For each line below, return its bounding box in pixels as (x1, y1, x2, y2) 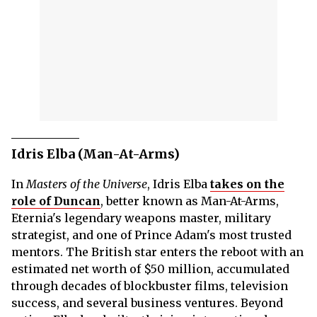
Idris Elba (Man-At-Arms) (11, 146, 180, 162)
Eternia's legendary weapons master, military (11, 211, 271, 225)
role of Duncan (11, 194, 100, 208)
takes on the (210, 177, 284, 191)
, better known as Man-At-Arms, (100, 194, 279, 208)
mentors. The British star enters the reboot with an (11, 245, 304, 259)
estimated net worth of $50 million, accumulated (11, 262, 289, 276)
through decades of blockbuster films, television (11, 279, 288, 293)
